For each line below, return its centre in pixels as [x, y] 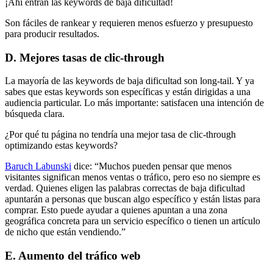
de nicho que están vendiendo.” [65, 232]
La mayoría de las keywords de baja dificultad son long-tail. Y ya [129, 81]
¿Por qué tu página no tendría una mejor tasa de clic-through [120, 135]
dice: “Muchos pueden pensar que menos [151, 166]
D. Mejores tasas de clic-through [85, 57]
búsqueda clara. [35, 114]
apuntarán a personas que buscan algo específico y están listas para [133, 199]
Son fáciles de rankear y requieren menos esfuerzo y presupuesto [129, 23]
